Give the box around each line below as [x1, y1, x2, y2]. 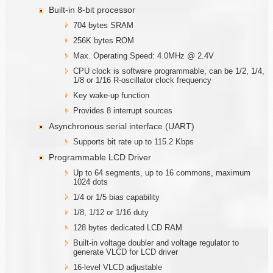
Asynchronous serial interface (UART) [49, 121, 194, 131]
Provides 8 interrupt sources [73, 105, 172, 115]
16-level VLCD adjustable [73, 262, 162, 272]
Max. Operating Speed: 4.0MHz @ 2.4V [73, 51, 214, 60]
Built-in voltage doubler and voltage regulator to [73, 238, 239, 247]
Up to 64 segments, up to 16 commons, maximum [73, 168, 250, 177]
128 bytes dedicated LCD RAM [73, 222, 182, 232]
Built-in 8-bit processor [49, 4, 135, 15]
